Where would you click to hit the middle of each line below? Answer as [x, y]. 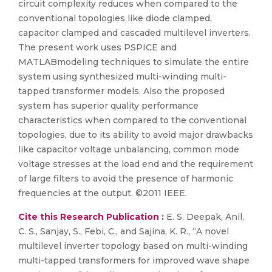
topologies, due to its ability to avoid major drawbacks [136, 135]
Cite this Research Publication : [91, 217]
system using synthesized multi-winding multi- [122, 76]
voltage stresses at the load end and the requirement [136, 164]
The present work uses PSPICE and [97, 47]
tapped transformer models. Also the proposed [121, 91]
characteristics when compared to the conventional [132, 120]
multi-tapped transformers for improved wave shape [134, 260]
